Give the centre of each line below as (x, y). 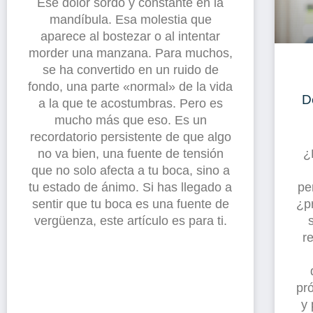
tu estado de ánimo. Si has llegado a (131, 187)
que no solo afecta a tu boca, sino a (130, 170)
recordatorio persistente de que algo (130, 137)
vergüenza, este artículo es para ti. (130, 220)
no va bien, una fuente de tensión (130, 153)
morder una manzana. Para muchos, (130, 53)
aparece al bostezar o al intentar (131, 36)
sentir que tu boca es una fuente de (130, 204)
